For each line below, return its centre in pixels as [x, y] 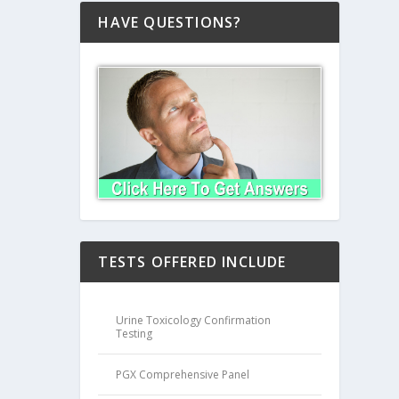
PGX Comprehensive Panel [183, 375]
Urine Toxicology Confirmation [194, 321]
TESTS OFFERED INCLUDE [192, 262]
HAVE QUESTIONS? [170, 22]
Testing [134, 334]
